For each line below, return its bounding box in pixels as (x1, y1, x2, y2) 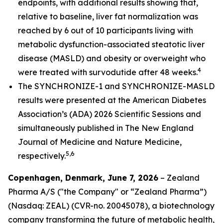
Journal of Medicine (18, 137, 95, 147)
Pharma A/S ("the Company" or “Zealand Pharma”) (8, 187, 207, 197)
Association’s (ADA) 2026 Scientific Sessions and (18, 109, 201, 119)
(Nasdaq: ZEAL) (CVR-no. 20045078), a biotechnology (8, 201, 215, 211)
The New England (125, 123, 194, 133)
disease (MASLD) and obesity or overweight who (18, 53, 206, 63)
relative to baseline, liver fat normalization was (18, 11, 198, 21)
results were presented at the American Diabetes (18, 95, 206, 105)
